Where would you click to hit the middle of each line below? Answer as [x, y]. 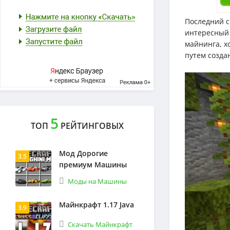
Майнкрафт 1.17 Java [97, 205]
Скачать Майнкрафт [100, 224]
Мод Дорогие [83, 153]
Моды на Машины [97, 181]
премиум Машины [93, 165]
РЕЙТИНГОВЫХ [91, 126]
